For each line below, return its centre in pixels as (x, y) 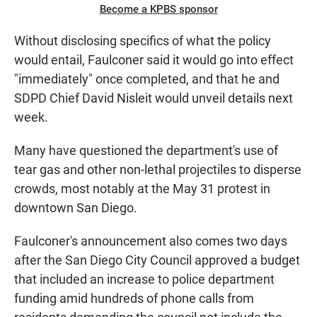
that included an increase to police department (144, 279)
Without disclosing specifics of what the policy (143, 41)
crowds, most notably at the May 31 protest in (142, 189)
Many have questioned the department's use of (146, 151)
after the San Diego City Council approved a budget (157, 260)
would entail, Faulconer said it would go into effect (154, 60)
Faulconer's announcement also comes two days (151, 241)
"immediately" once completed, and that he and (147, 79)
